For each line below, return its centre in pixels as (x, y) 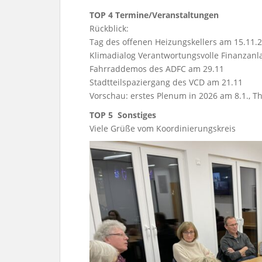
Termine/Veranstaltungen (167, 15)
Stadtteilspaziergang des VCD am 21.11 (167, 82)
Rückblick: (110, 29)
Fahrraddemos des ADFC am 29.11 (157, 69)
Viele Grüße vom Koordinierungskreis (163, 129)
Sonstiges (139, 115)
